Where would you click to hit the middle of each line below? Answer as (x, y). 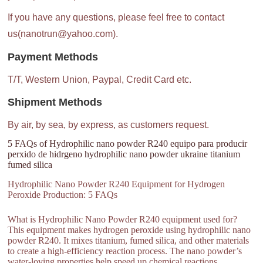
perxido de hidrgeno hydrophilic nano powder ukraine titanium (124, 154)
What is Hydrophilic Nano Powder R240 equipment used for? (123, 219)
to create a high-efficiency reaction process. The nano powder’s (125, 251)
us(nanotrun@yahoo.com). (63, 34)
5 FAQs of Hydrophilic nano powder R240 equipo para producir (128, 144)
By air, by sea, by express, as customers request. (109, 124)
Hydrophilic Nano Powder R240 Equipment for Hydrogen (117, 184)
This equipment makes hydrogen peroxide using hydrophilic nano (129, 230)
